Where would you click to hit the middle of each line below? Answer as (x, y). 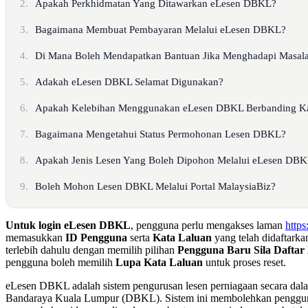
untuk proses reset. (244, 262)
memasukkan (35, 237)
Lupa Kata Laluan (159, 262)
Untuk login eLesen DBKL (68, 225)
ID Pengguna (96, 237)
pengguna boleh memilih (60, 262)
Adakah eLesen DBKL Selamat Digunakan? (130, 81)
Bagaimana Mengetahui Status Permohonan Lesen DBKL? (161, 134)
